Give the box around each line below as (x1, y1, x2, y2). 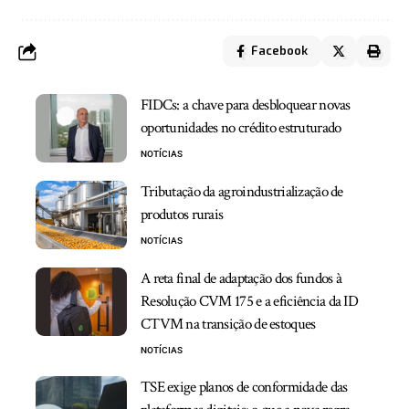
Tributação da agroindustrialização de (141, 182, 343, 203)
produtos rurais (141, 204, 224, 225)
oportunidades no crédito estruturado (141, 118, 348, 139)
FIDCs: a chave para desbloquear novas (141, 95, 351, 116)
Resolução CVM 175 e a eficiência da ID (141, 291, 359, 312)
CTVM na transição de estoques (141, 314, 316, 335)
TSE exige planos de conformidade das (141, 377, 348, 398)
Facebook (251, 43, 308, 59)
